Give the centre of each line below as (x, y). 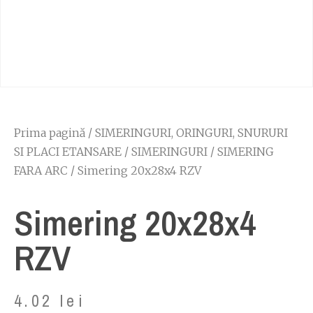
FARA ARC (41, 170)
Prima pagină (50, 133)
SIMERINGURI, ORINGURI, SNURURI (191, 133)
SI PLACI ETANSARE (68, 152)
